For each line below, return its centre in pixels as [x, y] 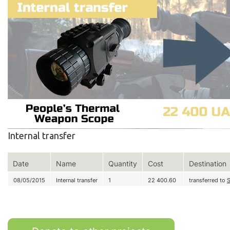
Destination [208, 163]
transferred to [208, 180]
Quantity [123, 163]
